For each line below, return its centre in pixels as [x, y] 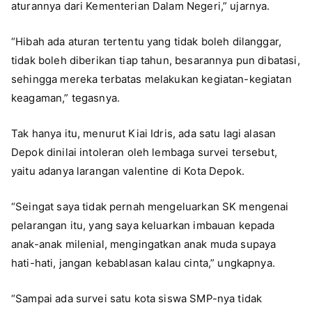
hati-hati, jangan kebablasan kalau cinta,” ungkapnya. [143, 263]
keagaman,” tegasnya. [65, 97]
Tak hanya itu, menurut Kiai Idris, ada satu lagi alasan [144, 133]
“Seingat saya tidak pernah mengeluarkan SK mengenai [150, 206]
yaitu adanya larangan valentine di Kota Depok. [128, 171]
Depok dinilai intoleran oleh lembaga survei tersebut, [144, 152]
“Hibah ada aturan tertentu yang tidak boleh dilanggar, [147, 41]
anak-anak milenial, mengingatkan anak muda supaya [144, 244]
